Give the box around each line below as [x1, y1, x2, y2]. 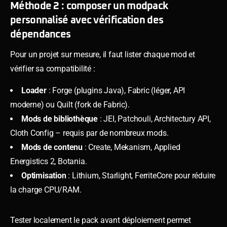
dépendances [10, 29, 71, 40]
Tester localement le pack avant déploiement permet [10, 215, 191, 225]
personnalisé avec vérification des [10, 15, 164, 25]
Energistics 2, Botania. [10, 156, 87, 166]
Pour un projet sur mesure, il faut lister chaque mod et [10, 49, 195, 59]
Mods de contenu [21, 142, 83, 152]
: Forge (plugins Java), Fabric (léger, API [46, 85, 185, 95]
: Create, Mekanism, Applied [83, 142, 180, 152]
